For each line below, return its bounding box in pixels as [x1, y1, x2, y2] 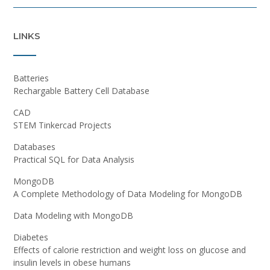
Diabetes [13, 231, 48, 243]
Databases [13, 140, 55, 152]
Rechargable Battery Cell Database [13, 84, 149, 96]
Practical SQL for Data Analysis [13, 153, 134, 165]
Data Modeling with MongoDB [13, 209, 133, 221]
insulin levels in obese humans [13, 256, 131, 268]
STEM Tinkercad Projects [13, 119, 111, 131]
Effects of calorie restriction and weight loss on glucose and [13, 243, 246, 256]
